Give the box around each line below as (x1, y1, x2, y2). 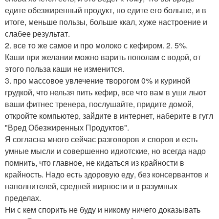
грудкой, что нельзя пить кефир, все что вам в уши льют (5, 86, 206, 98)
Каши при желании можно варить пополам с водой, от (5, 51, 201, 63)
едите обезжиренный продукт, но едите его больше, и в (5, 4, 206, 16)
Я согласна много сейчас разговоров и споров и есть (5, 133, 197, 145)
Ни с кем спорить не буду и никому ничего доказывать (5, 203, 200, 215)
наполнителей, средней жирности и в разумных (5, 180, 177, 192)
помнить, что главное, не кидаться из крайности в (5, 156, 184, 168)
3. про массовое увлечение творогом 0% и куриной (5, 74, 190, 86)
